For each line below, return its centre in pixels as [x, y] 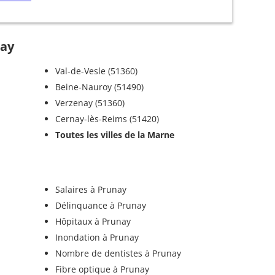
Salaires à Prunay [91, 189]
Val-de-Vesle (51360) [96, 71]
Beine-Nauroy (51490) [99, 87]
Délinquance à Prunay [100, 205]
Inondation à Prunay [97, 237]
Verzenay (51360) [90, 103]
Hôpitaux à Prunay [93, 221]
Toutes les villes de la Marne [114, 134]
